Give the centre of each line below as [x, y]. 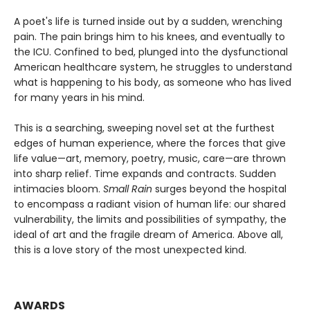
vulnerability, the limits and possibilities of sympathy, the [150, 220]
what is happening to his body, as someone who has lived [153, 83]
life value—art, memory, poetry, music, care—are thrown [150, 159]
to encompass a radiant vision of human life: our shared [150, 204]
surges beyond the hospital [219, 189]
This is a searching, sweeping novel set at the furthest [144, 128]
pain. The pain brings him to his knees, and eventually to [149, 37]
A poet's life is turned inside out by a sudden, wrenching [148, 22]
